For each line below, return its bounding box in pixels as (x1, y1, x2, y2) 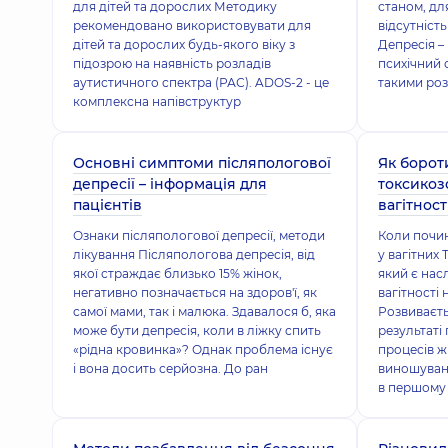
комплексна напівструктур (73, 94, 241, 109)
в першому (377, 380, 446, 395)
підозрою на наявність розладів (73, 56, 271, 71)
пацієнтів (73, 196, 142, 214)
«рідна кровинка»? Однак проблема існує (73, 342, 333, 357)
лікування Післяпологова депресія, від (73, 247, 315, 262)
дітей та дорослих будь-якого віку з (73, 37, 295, 52)
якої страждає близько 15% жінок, (73, 266, 282, 281)
